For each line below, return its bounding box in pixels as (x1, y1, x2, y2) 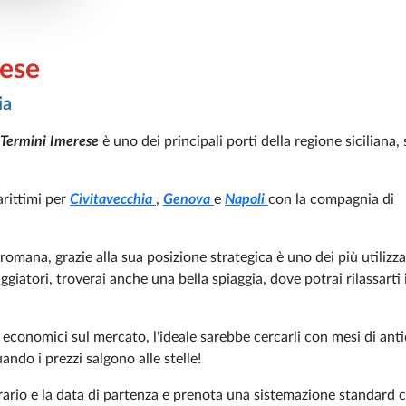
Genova (163, 192, 214, 207)
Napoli (225, 192, 268, 207)
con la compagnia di (268, 192, 394, 207)
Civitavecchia (70, 192, 156, 207)
